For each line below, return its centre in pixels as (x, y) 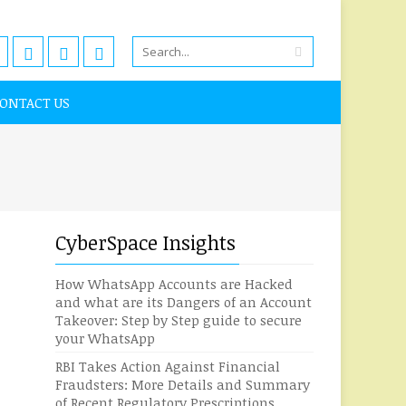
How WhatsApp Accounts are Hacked (174, 284)
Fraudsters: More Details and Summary (183, 384)
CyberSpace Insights (145, 242)
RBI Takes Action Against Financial (168, 366)
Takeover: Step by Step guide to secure (179, 320)
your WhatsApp (105, 338)
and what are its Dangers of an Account (184, 302)
